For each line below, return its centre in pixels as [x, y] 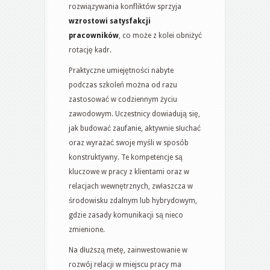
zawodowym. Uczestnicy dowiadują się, [134, 114]
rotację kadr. [90, 50]
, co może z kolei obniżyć [160, 35]
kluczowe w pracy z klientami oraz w [129, 171]
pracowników [94, 35]
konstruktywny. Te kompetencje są [126, 157]
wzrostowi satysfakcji [110, 21]
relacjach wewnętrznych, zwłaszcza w [131, 186]
